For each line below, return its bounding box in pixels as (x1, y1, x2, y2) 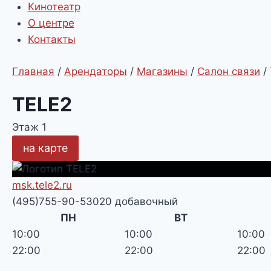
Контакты (27, 33, 76, 45)
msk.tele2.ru (12, 178, 72, 191)
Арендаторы (64, 65, 127, 77)
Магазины (137, 65, 188, 77)
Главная (12, 65, 54, 77)
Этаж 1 (12, 120, 47, 133)
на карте (23, 141, 68, 154)
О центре (27, 17, 74, 29)
